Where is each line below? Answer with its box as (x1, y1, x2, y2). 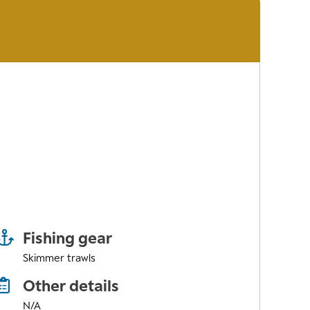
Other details (22, 276, 119, 295)
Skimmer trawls (22, 252, 95, 264)
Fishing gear (22, 228, 112, 248)
